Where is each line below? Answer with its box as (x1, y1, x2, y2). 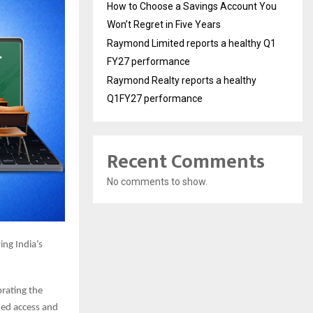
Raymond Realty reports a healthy (107, 74, 256, 86)
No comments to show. (107, 175, 208, 187)
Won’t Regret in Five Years (107, 18, 221, 30)
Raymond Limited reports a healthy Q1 (107, 37, 276, 49)
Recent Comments (107, 145, 265, 178)
